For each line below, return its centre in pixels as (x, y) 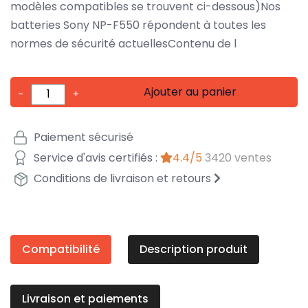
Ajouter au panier (190, 91)
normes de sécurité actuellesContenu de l (123, 43)
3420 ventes (238, 158)
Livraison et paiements (85, 298)
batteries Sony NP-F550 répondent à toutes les (138, 25)
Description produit (194, 249)
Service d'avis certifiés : (96, 158)
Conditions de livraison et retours (122, 179)
